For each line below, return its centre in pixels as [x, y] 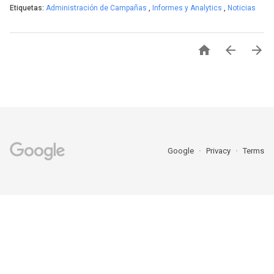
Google [182, 151]
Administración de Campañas [97, 8]
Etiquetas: [28, 8]
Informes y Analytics [188, 8]
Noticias [242, 8]
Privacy [219, 151]
